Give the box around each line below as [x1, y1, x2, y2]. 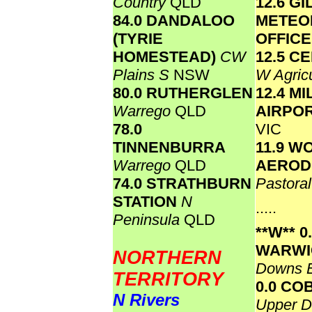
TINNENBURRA [113, 139, 225, 156]
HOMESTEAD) [113, 48, 220, 65]
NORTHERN [113, 247, 221, 268]
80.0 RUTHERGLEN [113, 84, 253, 102]
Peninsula [113, 211, 184, 228]
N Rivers [113, 290, 180, 309]
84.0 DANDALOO [113, 12, 235, 29]
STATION [113, 193, 181, 210]
